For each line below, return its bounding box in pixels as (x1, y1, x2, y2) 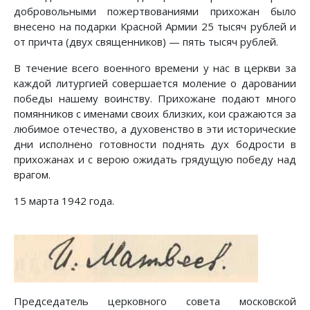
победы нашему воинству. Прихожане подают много (14, 91, 296, 105)
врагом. (14, 167, 51, 181)
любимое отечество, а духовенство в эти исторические (14, 121, 296, 136)
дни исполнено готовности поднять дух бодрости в (14, 136, 296, 151)
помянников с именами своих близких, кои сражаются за (14, 106, 296, 120)
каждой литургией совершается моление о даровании (14, 75, 296, 90)
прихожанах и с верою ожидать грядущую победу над (14, 152, 296, 166)
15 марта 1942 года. (14, 193, 114, 208)
